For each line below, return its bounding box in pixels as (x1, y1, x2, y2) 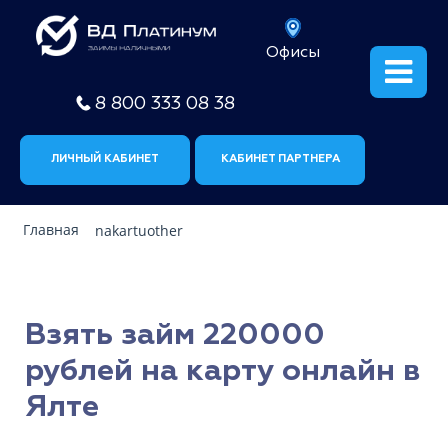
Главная (23, 220, 79, 240)
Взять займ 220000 (25, 316, 325, 354)
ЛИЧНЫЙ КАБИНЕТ (51, 152, 159, 165)
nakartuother (95, 221, 183, 241)
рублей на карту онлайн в (25, 352, 420, 390)
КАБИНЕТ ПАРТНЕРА (220, 152, 340, 165)
